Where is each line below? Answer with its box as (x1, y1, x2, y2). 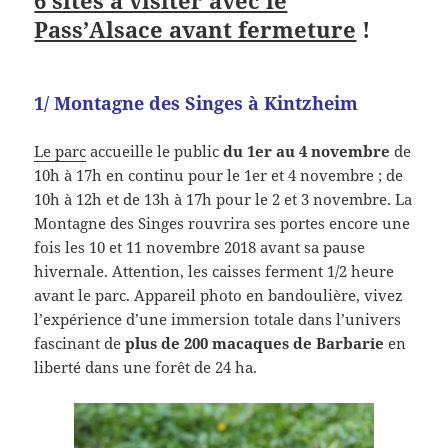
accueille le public (86, 140, 224, 161)
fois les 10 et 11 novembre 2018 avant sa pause (34, 236, 366, 257)
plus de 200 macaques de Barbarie (125, 332, 385, 353)
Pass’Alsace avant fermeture (34, 13, 357, 44)
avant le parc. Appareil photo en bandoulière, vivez (34, 284, 404, 305)
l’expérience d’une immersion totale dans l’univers (34, 308, 402, 329)
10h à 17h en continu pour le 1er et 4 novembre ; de (34, 164, 404, 185)
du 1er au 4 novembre (223, 140, 391, 161)
